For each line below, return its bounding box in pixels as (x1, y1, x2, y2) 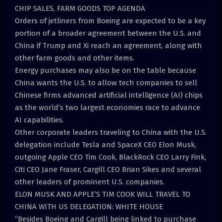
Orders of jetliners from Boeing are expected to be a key (15, 16, 206, 26)
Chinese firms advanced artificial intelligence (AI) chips (15, 91, 203, 100)
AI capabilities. (15, 115, 64, 125)
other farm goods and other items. (15, 54, 134, 63)
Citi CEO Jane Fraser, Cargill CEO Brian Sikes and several (15, 165, 201, 174)
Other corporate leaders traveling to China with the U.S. (15, 128, 207, 137)
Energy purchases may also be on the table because (15, 66, 196, 75)
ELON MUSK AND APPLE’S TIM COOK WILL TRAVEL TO (15, 190, 190, 199)
